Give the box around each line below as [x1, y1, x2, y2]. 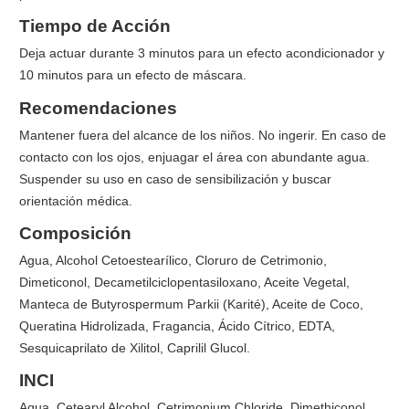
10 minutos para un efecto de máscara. [19, 68, 246, 83]
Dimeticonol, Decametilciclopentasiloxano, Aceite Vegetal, [19, 274, 350, 289]
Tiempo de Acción [19, 16, 171, 37]
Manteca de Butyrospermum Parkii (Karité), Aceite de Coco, [19, 296, 363, 311]
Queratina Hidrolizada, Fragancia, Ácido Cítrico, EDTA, [19, 318, 335, 333]
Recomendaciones [19, 98, 177, 118]
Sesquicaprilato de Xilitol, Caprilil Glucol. [19, 340, 250, 355]
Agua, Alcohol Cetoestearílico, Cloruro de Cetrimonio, [19, 252, 327, 267]
